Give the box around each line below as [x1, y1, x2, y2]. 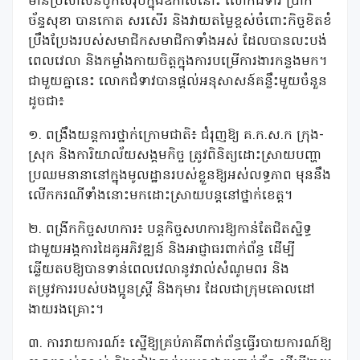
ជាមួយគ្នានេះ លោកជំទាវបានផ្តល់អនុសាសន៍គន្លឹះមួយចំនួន [28, 72, 327, 92]
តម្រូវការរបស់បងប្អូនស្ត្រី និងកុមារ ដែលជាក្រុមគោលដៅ [28, 280, 315, 301]
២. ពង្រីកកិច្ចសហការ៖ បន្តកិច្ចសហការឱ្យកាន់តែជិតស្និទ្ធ [28, 220, 312, 240]
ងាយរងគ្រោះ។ [28, 301, 104, 321]
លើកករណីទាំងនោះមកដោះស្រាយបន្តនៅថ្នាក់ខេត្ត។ [28, 186, 292, 207]
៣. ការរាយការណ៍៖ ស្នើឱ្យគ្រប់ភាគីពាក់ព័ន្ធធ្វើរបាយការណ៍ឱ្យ [28, 334, 332, 354]
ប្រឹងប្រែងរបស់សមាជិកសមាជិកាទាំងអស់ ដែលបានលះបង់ [28, 32, 327, 52]
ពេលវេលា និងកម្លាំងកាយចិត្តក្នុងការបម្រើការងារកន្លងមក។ [28, 52, 327, 72]
